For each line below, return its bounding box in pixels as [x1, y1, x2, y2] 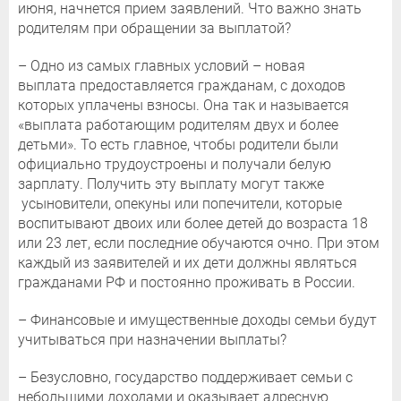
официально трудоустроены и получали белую [18, 156, 331, 174]
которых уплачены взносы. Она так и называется [18, 97, 349, 115]
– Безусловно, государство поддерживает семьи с [18, 369, 353, 387]
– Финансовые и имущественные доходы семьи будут [18, 311, 377, 329]
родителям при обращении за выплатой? [18, 20, 291, 38]
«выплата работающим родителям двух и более [18, 116, 338, 134]
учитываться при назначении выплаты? [18, 331, 286, 349]
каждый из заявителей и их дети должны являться [18, 254, 357, 272]
